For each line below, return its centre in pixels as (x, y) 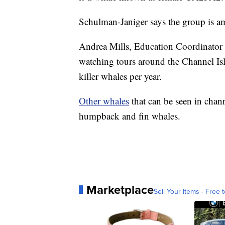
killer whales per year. (120, 76)
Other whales (104, 100)
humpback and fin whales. (130, 116)
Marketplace (120, 189)
